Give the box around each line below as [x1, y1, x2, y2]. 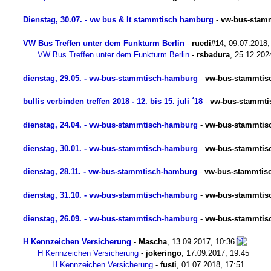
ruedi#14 [192, 38, 224, 48]
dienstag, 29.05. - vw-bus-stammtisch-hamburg [23, 73, 198, 83]
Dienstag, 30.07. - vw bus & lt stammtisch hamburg [23, 15, 214, 25]
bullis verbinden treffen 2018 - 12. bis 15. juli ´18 [23, 97, 203, 106]
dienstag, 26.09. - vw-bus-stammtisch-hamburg [23, 214, 198, 223]
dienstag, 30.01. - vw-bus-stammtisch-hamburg [23, 143, 198, 153]
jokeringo [146, 249, 181, 258]
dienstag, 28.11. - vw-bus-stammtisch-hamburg [23, 167, 197, 177]
